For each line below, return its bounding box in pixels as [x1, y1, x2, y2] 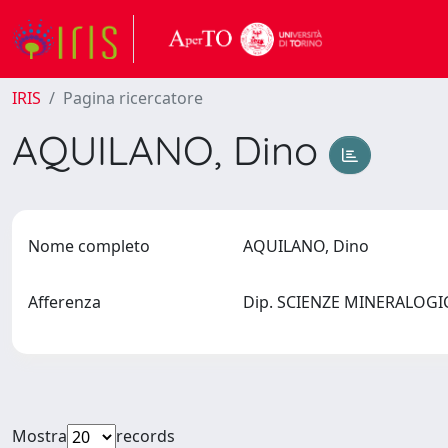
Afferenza [28, 291, 101, 313]
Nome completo [28, 235, 150, 257]
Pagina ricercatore [63, 87, 203, 109]
